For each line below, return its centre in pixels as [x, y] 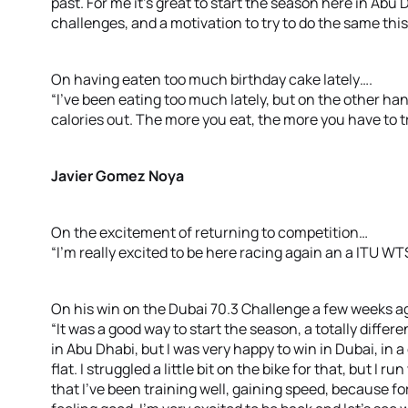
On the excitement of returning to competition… [209, 232]
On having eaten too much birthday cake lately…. [212, 79]
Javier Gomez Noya [117, 176]
